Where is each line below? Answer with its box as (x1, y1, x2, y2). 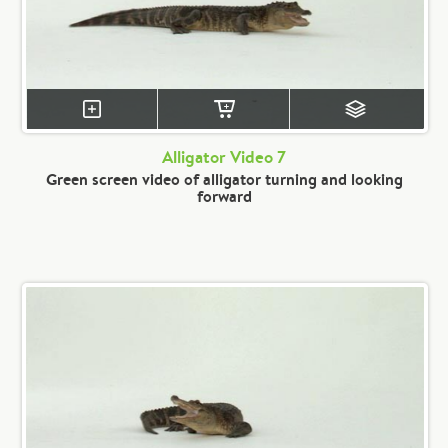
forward (196, 185, 252, 207)
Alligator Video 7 (162, 145, 286, 169)
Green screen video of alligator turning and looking (45, 168, 403, 190)
